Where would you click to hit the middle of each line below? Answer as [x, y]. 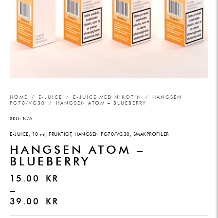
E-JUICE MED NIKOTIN [107, 97]
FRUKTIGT [60, 134]
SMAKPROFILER [151, 134]
